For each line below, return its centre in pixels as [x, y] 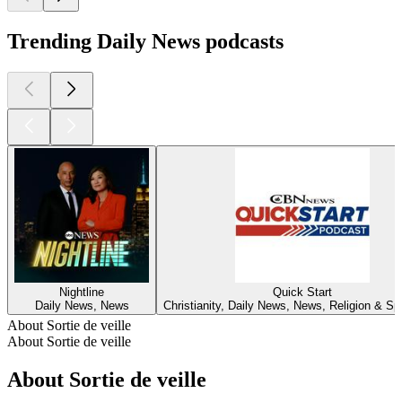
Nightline [82, 293]
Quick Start [302, 293]
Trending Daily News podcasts [145, 42]
